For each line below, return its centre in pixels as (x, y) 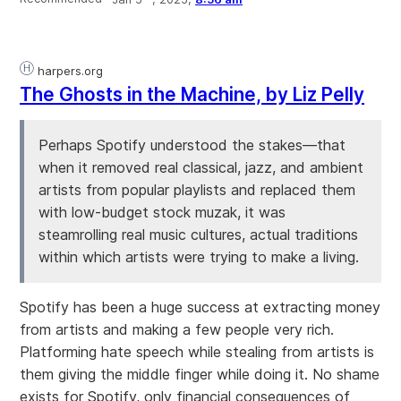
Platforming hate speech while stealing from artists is (197, 352)
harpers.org (68, 72)
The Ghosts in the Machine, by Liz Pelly (192, 95)
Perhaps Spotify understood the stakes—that (192, 145)
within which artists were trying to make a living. (199, 257)
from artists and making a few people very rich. (177, 330)
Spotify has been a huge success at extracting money (200, 307)
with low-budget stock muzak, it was (162, 213)
